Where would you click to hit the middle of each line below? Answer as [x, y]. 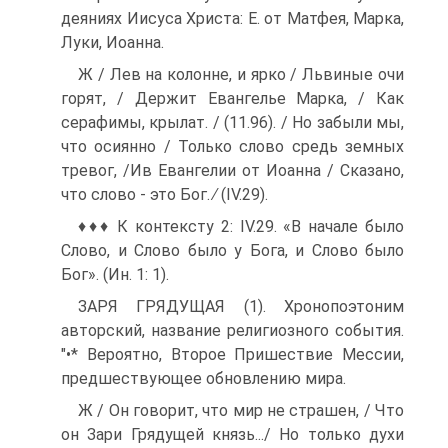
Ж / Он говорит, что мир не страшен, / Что [241, 410]
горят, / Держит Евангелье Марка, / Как [232, 98]
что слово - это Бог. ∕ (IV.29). [164, 194]
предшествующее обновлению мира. [203, 378]
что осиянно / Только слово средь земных [232, 146]
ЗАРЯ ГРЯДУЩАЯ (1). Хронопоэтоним [241, 306]
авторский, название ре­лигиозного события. [232, 330]
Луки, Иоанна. [112, 42]
